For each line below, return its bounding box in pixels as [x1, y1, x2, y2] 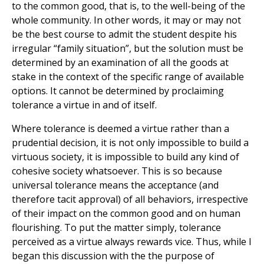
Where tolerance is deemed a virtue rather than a [12, 122, 229, 136]
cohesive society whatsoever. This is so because [12, 164, 222, 178]
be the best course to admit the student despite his [12, 28, 237, 41]
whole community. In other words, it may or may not [12, 14, 241, 27]
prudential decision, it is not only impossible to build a [12, 136, 249, 150]
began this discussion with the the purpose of [12, 249, 214, 263]
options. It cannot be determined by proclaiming [12, 84, 224, 98]
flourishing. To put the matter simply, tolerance [12, 221, 221, 235]
